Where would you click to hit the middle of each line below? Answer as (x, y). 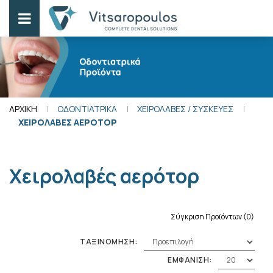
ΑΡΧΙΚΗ (23, 109)
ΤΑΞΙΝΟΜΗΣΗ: (109, 242)
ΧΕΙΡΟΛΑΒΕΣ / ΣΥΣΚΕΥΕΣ (185, 109)
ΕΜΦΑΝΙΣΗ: (190, 260)
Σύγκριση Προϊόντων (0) (212, 216)
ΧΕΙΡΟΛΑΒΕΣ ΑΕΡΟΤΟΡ (68, 122)
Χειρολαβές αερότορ (104, 176)
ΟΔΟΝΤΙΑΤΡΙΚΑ (87, 109)
